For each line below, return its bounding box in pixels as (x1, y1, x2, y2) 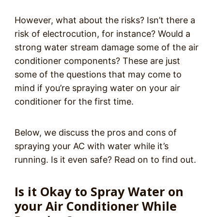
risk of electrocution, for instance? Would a (15, 29, 190, 39)
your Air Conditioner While (15, 198, 177, 214)
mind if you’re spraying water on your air (15, 83, 180, 93)
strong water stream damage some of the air (15, 42, 199, 52)
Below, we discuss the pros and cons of (15, 127, 177, 138)
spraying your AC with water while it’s (15, 141, 169, 151)
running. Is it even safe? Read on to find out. (15, 155, 201, 165)
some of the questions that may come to (15, 69, 182, 79)
